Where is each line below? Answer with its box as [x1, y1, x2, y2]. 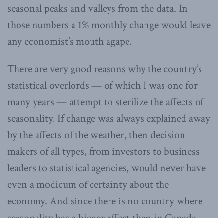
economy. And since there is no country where [7, 194, 202, 208]
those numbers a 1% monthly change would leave [7, 18, 211, 32]
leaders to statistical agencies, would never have [7, 161, 206, 175]
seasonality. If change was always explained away [7, 111, 210, 126]
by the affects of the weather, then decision [7, 127, 185, 142]
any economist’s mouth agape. [7, 34, 132, 49]
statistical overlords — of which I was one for [7, 78, 198, 92]
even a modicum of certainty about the [7, 177, 169, 192]
